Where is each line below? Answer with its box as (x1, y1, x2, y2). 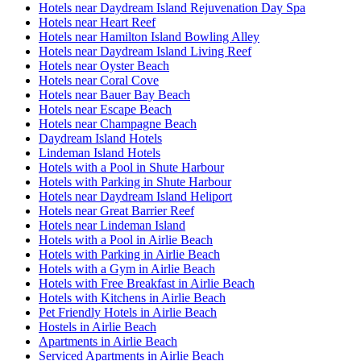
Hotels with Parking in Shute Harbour (39, 175, 231, 189)
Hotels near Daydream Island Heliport (39, 189, 232, 204)
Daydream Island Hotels (39, 131, 162, 146)
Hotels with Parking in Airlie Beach (39, 247, 220, 262)
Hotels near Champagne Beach (39, 117, 197, 131)
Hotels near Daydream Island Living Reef (39, 44, 251, 59)
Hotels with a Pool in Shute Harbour (39, 160, 224, 175)
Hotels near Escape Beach (39, 102, 172, 117)
